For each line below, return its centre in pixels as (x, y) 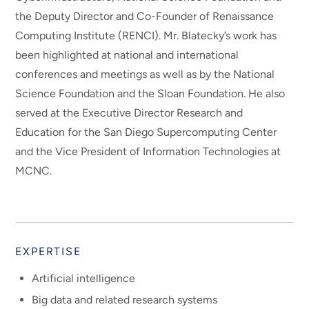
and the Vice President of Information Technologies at (148, 151)
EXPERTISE (48, 251)
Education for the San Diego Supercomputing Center (146, 132)
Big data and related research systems (125, 300)
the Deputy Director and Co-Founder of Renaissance (145, 16)
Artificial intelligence (84, 279)
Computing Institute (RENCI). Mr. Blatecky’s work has (146, 35)
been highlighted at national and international (127, 54)
